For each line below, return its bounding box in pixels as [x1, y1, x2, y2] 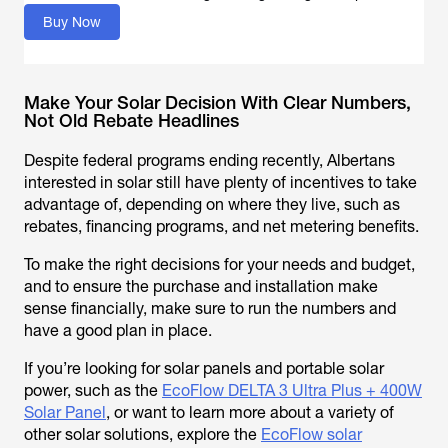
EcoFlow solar [261, 425, 362, 444]
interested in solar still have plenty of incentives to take [24, 173, 417, 192]
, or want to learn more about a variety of [106, 403, 394, 422]
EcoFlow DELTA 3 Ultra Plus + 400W [162, 381, 422, 400]
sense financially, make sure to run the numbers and [24, 299, 396, 318]
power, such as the [24, 381, 162, 400]
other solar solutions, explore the [24, 425, 261, 444]
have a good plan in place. [24, 321, 212, 340]
